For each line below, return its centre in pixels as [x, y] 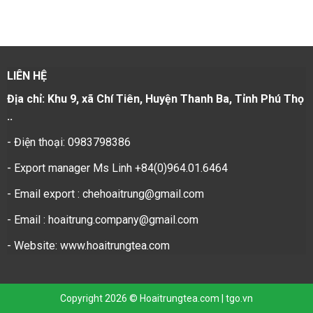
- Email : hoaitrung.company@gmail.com [102, 219]
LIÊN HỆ [27, 75]
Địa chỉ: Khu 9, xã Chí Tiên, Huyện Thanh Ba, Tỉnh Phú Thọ [155, 99]
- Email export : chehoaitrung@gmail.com [105, 194]
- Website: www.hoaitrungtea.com [88, 245]
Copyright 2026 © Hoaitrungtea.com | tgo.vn [156, 298]
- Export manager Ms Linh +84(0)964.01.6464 [117, 168]
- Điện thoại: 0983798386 [68, 142]
